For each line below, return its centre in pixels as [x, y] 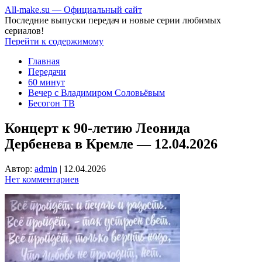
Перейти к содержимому [54, 41]
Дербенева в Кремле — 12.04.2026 [111, 144]
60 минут [46, 82]
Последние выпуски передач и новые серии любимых [113, 20]
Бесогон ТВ [51, 103]
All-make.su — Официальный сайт [73, 10]
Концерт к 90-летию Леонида [97, 128]
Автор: [20, 168]
